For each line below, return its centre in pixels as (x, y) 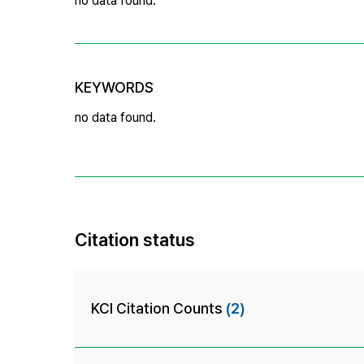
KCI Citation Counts (158, 308)
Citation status (135, 239)
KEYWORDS (114, 87)
